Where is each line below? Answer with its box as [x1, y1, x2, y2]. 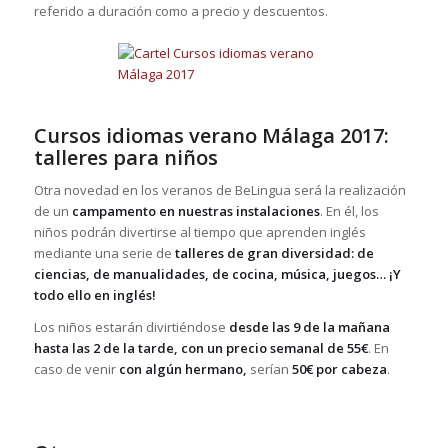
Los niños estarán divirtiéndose [33, 318, 229, 337]
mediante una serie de [33, 244, 175, 263]
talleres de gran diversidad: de [174, 244, 374, 263]
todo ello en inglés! [33, 286, 156, 305]
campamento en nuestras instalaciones [71, 202, 320, 221]
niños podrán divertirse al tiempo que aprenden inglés [33, 223, 366, 242]
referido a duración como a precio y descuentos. [33, 2, 328, 21]
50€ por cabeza [291, 360, 387, 379]
